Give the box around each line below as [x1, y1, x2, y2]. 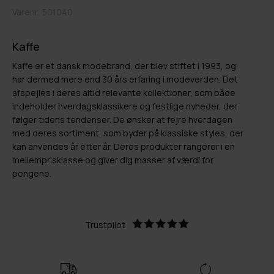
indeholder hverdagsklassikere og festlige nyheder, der [12, 100, 237, 113]
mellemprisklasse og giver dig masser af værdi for [12, 154, 213, 166]
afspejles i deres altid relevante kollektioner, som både [12, 87, 235, 99]
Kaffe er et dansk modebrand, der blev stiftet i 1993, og [12, 60, 236, 72]
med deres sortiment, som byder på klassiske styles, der [12, 127, 243, 139]
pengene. [12, 168, 51, 180]
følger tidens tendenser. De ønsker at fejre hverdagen [12, 114, 232, 126]
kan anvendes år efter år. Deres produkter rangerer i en [12, 141, 235, 153]
